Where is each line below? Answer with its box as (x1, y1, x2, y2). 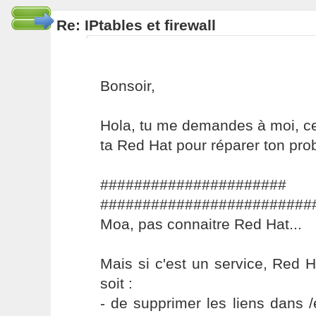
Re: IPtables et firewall (56, 17, 216, 33)
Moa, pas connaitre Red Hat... (99, 216, 302, 232)
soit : (99, 275, 133, 291)
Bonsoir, (99, 78, 155, 94)
